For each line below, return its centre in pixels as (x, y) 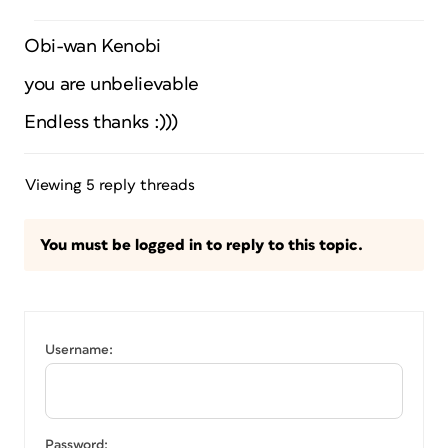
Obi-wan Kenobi (92, 46)
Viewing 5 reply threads (110, 185)
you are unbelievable (111, 84)
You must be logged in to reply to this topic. (201, 245)
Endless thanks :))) (101, 122)
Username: (79, 350)
